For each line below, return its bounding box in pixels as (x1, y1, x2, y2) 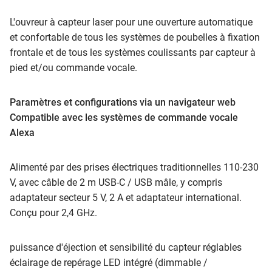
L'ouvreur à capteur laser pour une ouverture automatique (10, 16, 253, 29)
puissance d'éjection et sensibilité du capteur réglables (10, 242, 242, 254)
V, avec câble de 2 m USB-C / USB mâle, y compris (10, 177, 222, 189)
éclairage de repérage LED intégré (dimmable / (10, 257, 208, 269)
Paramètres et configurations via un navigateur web (10, 97, 236, 109)
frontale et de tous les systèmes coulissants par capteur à (10, 47, 256, 59)
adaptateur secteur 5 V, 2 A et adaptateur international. (10, 192, 242, 204)
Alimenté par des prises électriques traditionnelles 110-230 (10, 161, 259, 174)
